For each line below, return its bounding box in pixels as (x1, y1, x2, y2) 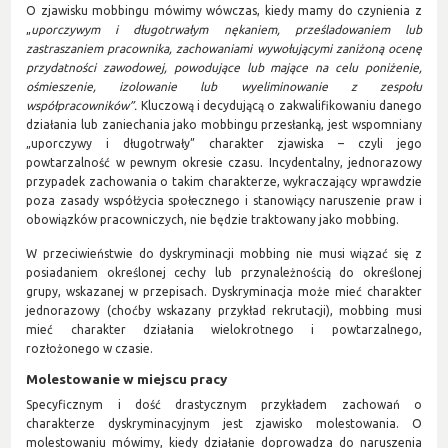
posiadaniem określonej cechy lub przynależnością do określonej (26, 266, 422, 280)
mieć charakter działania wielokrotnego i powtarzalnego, (26, 323, 422, 337)
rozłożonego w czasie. (26, 342, 154, 356)
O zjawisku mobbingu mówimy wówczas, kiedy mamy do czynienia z (26, 4, 422, 18)
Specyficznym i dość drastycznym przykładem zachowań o (26, 397, 422, 411)
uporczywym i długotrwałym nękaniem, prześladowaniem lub (31, 23, 422, 37)
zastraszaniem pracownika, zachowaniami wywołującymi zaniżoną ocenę (26, 42, 422, 56)
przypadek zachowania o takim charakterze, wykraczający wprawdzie (26, 175, 422, 189)
